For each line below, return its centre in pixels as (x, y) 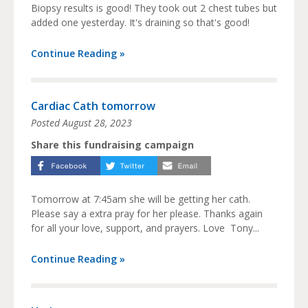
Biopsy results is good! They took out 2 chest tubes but (154, 8)
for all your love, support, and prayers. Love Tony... (145, 228)
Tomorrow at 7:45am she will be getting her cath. (141, 199)
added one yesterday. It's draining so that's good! (140, 23)
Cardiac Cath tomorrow (93, 106)
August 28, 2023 (97, 123)
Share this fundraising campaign (112, 145)
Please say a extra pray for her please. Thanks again (147, 214)
